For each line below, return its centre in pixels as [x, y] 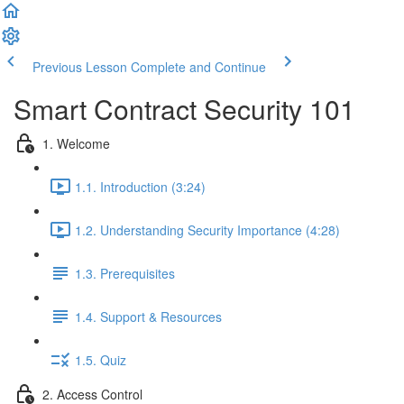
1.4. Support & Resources [148, 316]
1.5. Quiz [101, 359]
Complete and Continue [198, 67]
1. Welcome [76, 143]
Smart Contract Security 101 [184, 109]
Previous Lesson [80, 67]
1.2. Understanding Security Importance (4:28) [207, 230]
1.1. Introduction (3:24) [140, 186]
